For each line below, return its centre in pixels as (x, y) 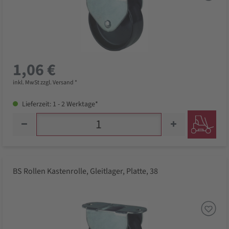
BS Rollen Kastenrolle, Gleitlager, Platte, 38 (85, 171)
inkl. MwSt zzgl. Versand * (45, 83)
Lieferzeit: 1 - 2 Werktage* (59, 105)
